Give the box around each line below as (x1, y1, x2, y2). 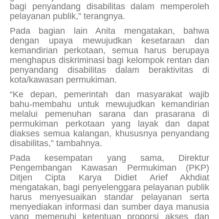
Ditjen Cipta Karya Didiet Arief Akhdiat (10, 173, 209, 183)
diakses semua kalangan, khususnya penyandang (10, 129, 209, 139)
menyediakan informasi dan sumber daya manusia (10, 202, 209, 212)
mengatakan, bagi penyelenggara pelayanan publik (10, 182, 209, 193)
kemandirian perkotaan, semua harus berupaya (10, 45, 209, 56)
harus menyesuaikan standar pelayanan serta (10, 192, 209, 202)
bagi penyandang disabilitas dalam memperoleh (10, 1, 209, 12)
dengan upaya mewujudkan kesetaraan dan (10, 36, 209, 46)
